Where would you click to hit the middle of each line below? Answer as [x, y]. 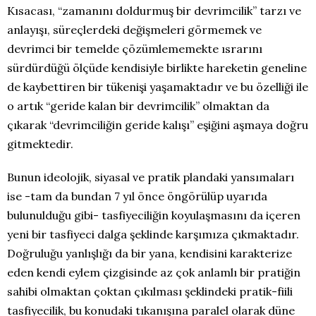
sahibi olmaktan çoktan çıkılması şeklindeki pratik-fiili [150, 291]
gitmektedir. [40, 144]
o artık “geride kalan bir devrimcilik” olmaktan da [138, 106]
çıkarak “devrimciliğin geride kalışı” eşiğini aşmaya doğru [158, 125]
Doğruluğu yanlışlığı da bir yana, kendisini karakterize [150, 253]
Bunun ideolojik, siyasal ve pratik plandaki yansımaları [151, 177]
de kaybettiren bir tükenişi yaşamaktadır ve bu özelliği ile [158, 87]
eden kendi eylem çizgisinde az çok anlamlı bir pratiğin [154, 272]
